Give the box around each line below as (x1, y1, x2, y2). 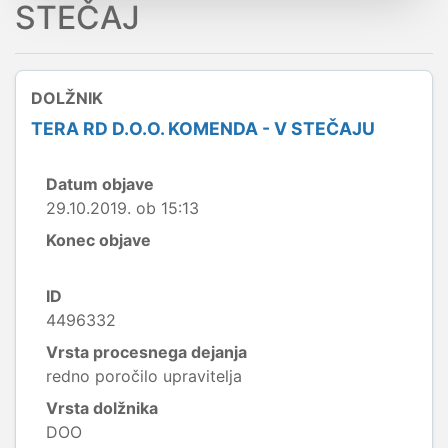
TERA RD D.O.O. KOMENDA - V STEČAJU (31, 118, 375, 139)
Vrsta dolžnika (46, 398, 158, 418)
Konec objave (46, 230, 151, 250)
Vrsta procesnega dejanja (46, 342, 247, 362)
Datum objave (46, 174, 154, 194)
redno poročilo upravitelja (46, 366, 242, 386)
